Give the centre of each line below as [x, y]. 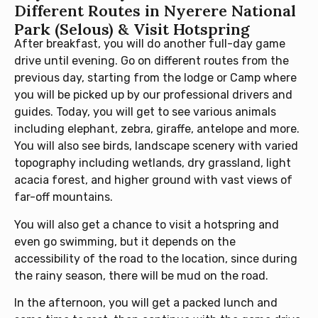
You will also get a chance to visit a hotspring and [147, 224]
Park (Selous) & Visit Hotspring [132, 29]
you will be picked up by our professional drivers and [153, 95]
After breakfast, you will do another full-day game [150, 44]
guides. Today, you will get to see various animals [145, 112]
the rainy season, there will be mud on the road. [141, 275]
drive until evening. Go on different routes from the [152, 61]
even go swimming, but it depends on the [125, 241]
